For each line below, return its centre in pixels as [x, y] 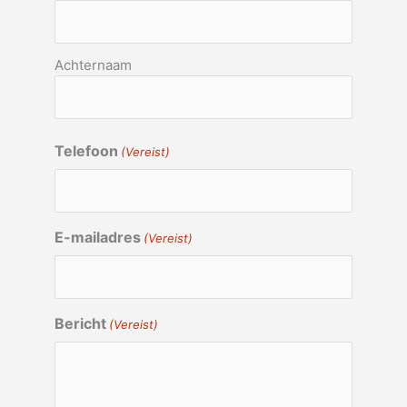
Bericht [80, 324]
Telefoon [86, 151]
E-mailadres [98, 238]
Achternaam [93, 65]
